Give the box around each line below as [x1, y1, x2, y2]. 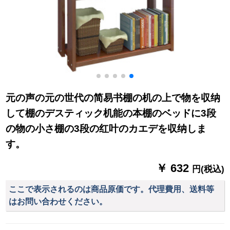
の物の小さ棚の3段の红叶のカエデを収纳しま [6, 123, 207, 135]
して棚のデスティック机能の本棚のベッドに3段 [6, 108, 217, 119]
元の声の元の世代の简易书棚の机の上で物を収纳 [6, 92, 221, 104]
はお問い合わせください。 [9, 197, 108, 206]
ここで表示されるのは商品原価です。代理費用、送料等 [9, 184, 215, 194]
